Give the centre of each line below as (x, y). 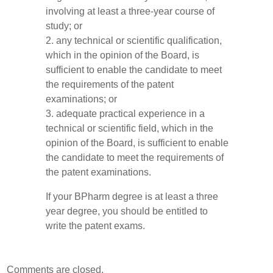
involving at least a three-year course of (130, 11)
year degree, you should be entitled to (127, 211)
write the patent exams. (96, 226)
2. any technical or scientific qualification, (134, 41)
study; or (64, 26)
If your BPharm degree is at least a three (132, 197)
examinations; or (82, 99)
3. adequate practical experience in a (126, 114)
